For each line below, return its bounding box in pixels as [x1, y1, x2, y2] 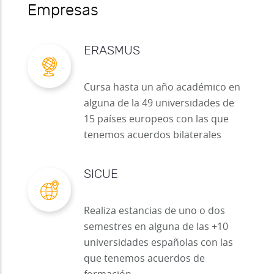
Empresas [28, 3, 98, 19]
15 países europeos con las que [84, 114, 229, 125]
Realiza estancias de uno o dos [84, 206, 225, 217]
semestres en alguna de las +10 [84, 222, 228, 232]
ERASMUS [84, 45, 140, 57]
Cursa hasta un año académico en [84, 83, 240, 93]
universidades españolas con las [84, 238, 233, 248]
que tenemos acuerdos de [84, 254, 205, 264]
